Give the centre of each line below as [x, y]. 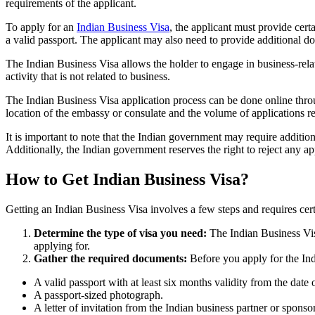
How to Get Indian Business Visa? [127, 180]
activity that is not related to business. [88, 77]
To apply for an [41, 27]
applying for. [62, 246]
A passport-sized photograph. [98, 295]
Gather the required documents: [112, 259]
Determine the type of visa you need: [120, 233]
